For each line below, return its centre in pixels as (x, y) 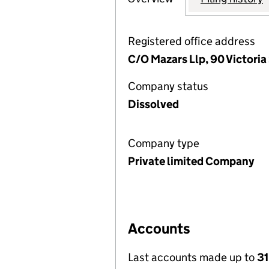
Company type (164, 143)
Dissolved (153, 104)
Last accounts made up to (192, 257)
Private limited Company (191, 161)
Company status (168, 86)
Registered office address (192, 41)
